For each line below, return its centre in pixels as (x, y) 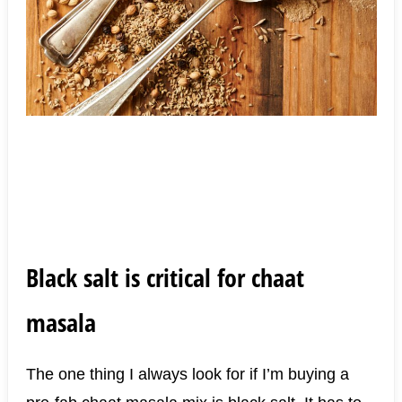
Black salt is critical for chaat (165, 278)
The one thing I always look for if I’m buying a (187, 374)
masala (61, 323)
